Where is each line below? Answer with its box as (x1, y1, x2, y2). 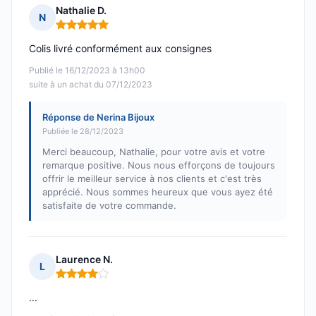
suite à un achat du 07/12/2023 (29, 79, 152, 90)
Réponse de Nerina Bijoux (42, 111, 154, 123)
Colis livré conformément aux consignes (29, 42, 212, 55)
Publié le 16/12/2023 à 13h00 (29, 65, 145, 76)
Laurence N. (56, 253, 113, 266)
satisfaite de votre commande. (42, 200, 176, 212)
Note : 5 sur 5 (55, 23, 122, 37)
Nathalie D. (56, 4, 107, 17)
